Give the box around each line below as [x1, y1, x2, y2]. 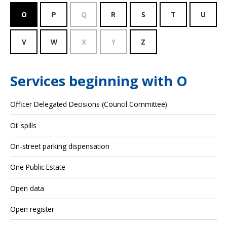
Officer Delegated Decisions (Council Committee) [10, 99, 168, 109]
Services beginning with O [10, 71, 188, 90]
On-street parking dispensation [10, 141, 110, 151]
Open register [10, 204, 55, 214]
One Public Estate [10, 162, 66, 172]
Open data [10, 183, 45, 193]
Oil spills [10, 120, 37, 130]
